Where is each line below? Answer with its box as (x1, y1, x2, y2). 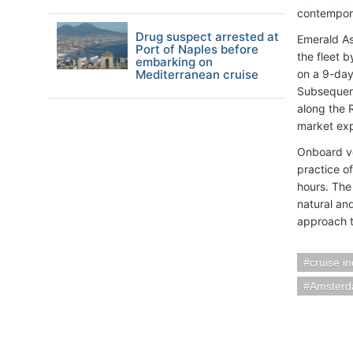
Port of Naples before (136, 42, 258, 57)
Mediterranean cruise (136, 67, 258, 82)
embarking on (136, 54, 213, 69)
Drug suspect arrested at (136, 29, 279, 44)
